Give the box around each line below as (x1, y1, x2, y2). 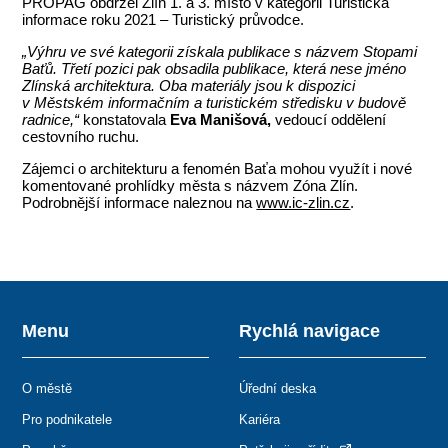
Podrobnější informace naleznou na (22, 194, 257, 212)
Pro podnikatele (22, 412, 113, 428)
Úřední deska (239, 381, 316, 397)
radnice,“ (22, 111, 80, 129)
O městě (22, 381, 73, 397)
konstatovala (79, 111, 171, 129)
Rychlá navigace (239, 321, 380, 342)
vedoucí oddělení (271, 111, 387, 129)
